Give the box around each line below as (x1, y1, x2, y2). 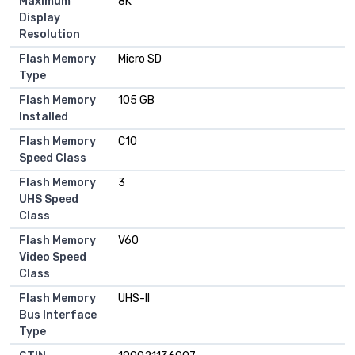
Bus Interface (19, 308, 97, 323)
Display (19, 11, 60, 25)
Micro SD (118, 52, 162, 67)
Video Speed (19, 250, 86, 265)
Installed (19, 110, 68, 124)
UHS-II (118, 292, 150, 306)
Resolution (19, 28, 80, 42)
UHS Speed (19, 193, 78, 207)
